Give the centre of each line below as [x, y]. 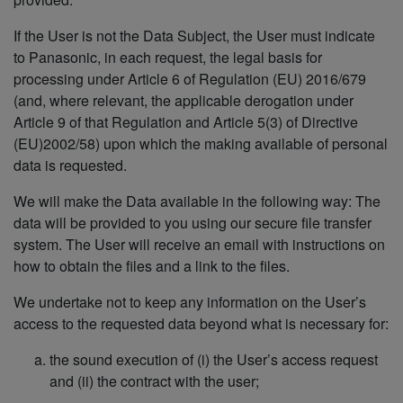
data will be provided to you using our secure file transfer [193, 223]
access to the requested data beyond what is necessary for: [201, 324]
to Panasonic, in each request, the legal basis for [168, 58]
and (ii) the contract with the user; [154, 381]
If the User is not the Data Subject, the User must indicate [194, 36]
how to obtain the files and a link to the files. [152, 266]
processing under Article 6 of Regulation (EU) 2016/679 [190, 79]
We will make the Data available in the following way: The [197, 201]
